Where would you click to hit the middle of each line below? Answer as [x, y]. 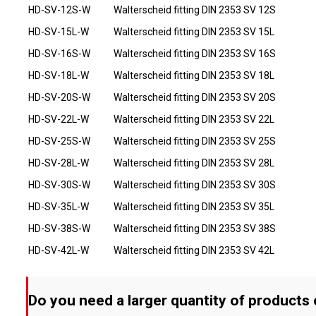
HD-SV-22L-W [58, 119]
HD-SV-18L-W [58, 75]
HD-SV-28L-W [58, 163]
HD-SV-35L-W [58, 206]
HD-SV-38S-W [59, 228]
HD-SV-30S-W [59, 184]
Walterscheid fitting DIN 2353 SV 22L [194, 119]
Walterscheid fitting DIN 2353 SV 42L [194, 250]
